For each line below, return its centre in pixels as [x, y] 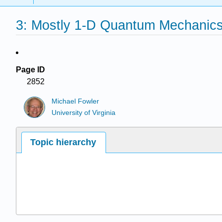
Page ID [30, 70]
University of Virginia [84, 112]
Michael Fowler [76, 102]
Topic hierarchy [63, 142]
